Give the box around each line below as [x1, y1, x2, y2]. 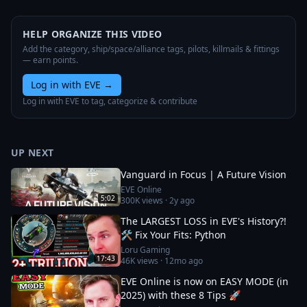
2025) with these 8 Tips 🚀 [121, 288, 241, 302]
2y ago [169, 195, 195, 206]
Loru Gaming [121, 244, 170, 256]
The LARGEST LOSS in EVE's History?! [121, 214, 286, 228]
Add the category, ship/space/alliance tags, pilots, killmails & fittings [23, 43, 280, 55]
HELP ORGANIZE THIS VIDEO [23, 27, 162, 40]
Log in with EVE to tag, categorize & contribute [23, 95, 197, 107]
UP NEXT [11, 146, 54, 159]
